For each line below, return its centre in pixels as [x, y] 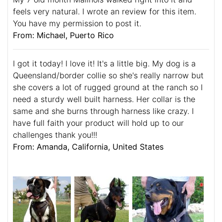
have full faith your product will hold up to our [98, 123]
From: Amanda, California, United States [88, 146]
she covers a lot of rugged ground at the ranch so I [108, 87]
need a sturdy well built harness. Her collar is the [104, 99]
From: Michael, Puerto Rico [63, 35]
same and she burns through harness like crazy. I [103, 111]
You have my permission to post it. [77, 23]
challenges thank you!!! [55, 135]
